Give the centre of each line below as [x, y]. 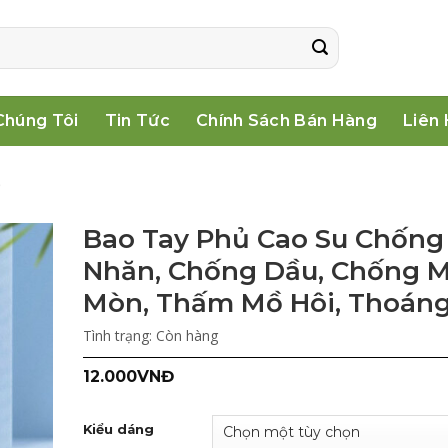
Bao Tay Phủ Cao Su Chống [263, 239]
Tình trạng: [119, 335]
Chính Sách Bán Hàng [286, 120]
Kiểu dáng [118, 428]
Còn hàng [186, 335]
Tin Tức [137, 120]
